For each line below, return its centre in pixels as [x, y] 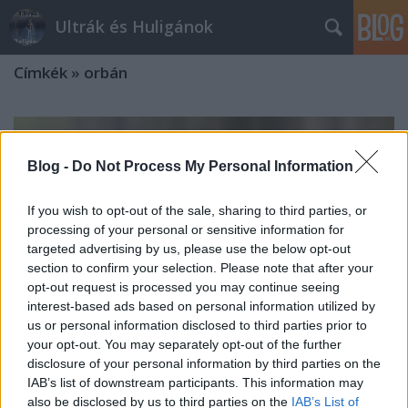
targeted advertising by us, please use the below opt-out [189, 248]
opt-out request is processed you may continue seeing [184, 286]
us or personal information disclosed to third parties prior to [197, 325]
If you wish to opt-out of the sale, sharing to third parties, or [197, 210]
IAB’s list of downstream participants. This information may [195, 382]
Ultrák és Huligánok [134, 26]
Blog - [50, 166]
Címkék [41, 72]
